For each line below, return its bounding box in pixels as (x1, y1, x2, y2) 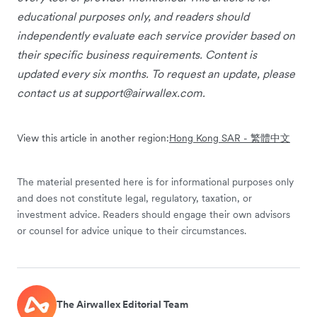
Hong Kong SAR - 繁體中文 (169, 131, 290, 144)
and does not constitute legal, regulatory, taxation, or (17, 191, 252, 204)
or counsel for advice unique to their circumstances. (17, 224, 246, 237)
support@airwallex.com (84, 85, 202, 100)
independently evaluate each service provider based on (17, 28, 295, 42)
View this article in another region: (17, 131, 169, 144)
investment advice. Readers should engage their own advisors (17, 207, 290, 221)
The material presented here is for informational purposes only (17, 175, 294, 188)
